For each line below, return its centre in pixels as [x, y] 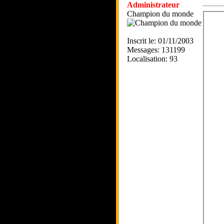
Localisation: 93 [152, 59]
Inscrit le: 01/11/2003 [160, 41]
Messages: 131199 [156, 50]
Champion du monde [160, 14]
